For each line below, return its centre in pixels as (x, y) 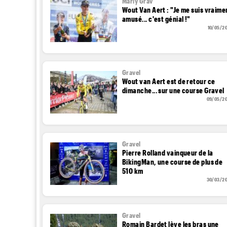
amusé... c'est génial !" (156, 18)
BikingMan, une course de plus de (173, 161)
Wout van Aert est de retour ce (169, 81)
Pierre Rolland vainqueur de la (168, 152)
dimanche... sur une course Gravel (173, 90)
